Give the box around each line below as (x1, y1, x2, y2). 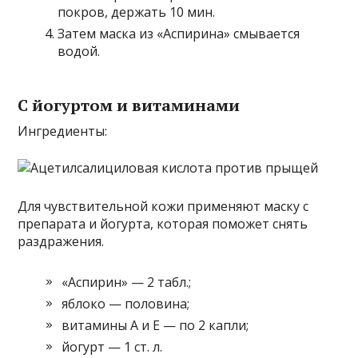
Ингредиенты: (18, 122, 108, 141)
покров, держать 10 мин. (58, 3, 216, 22)
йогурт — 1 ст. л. (62, 338, 163, 356)
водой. (58, 42, 101, 61)
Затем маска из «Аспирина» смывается (58, 25, 300, 43)
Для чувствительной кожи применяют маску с (18, 197, 309, 216)
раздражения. (18, 233, 105, 251)
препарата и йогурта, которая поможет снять (18, 215, 308, 233)
